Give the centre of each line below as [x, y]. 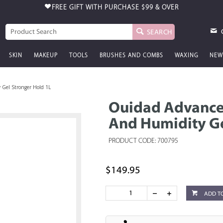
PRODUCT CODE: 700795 [144, 141]
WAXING [186, 56]
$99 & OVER [160, 8]
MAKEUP [46, 56]
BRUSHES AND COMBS [131, 56]
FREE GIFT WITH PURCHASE [96, 8]
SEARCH [159, 32]
